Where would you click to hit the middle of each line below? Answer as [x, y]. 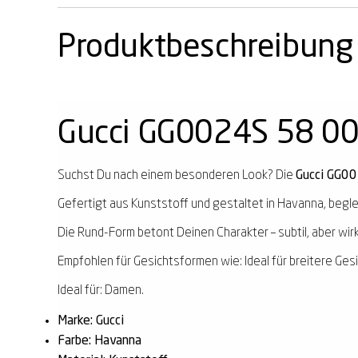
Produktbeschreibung [205, 48]
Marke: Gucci [91, 321]
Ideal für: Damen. [101, 290]
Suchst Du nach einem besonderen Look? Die [177, 175]
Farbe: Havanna [99, 341]
